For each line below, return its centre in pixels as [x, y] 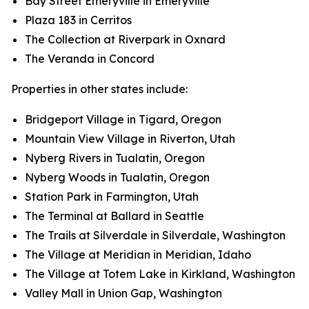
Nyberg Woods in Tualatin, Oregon [117, 177]
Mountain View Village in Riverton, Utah [130, 139]
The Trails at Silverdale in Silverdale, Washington [155, 235]
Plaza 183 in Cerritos [78, 20]
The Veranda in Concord [90, 59]
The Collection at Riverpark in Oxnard [125, 39]
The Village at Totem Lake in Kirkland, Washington [160, 274]
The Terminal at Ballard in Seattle [114, 216]
